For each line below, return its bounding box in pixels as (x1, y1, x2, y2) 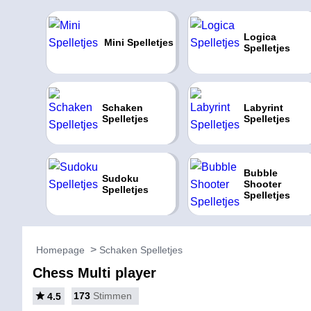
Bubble (243, 167, 278, 178)
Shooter (243, 178, 281, 190)
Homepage (36, 244, 85, 255)
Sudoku (101, 173, 139, 184)
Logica (243, 31, 276, 42)
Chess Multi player (33, 265, 156, 280)
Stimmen (93, 290, 132, 301)
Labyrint (243, 102, 283, 113)
